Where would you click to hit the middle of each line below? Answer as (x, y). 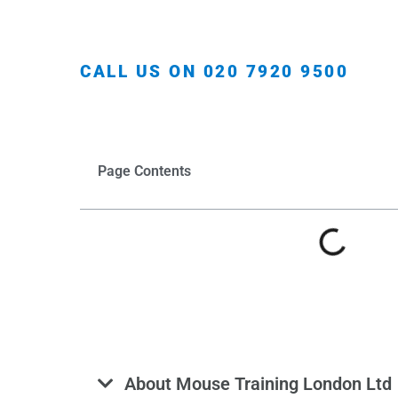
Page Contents (145, 171)
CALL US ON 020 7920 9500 (215, 71)
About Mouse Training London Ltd (259, 383)
